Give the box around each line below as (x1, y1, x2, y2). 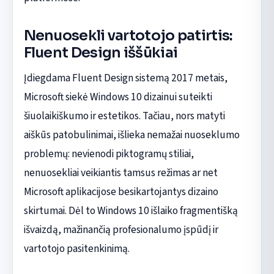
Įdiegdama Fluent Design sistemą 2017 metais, (23, 70, 228, 86)
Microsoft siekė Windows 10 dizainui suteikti (23, 89, 212, 105)
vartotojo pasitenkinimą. (23, 240, 130, 256)
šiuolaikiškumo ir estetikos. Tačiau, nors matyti (23, 108, 225, 124)
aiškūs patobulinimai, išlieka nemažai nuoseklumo (23, 127, 240, 143)
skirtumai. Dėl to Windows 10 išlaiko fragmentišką (23, 202, 238, 218)
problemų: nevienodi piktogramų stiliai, (23, 146, 194, 161)
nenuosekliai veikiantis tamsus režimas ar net (23, 165, 218, 180)
